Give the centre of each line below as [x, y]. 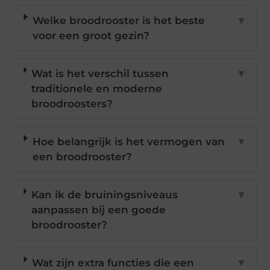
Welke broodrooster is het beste [118, 21]
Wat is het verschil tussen [100, 74]
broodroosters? [72, 104]
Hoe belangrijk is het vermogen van [128, 142]
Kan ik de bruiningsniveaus [105, 195]
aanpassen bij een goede [99, 210]
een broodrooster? [82, 157]
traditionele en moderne [97, 89]
